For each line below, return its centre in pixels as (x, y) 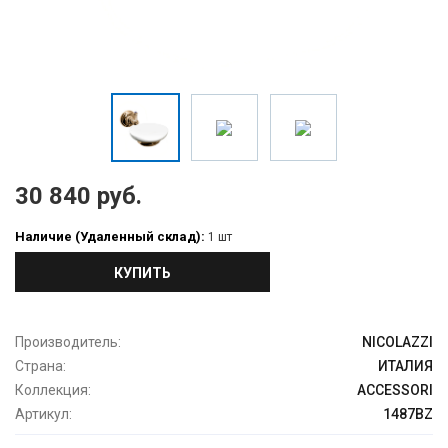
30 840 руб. (78, 196)
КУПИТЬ (142, 273)
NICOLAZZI (397, 342)
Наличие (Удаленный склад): (111, 237)
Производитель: (68, 342)
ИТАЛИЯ (405, 366)
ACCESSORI (395, 390)
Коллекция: (53, 390)
